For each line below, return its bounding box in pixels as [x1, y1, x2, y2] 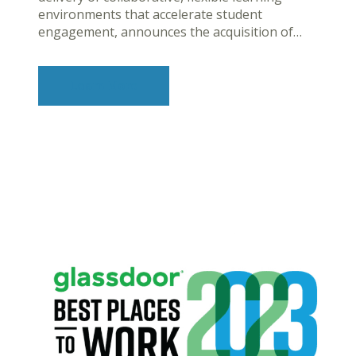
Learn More [69, 77, 138, 95]
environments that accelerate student [38, 6, 262, 24]
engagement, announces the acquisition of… [38, 23, 302, 41]
